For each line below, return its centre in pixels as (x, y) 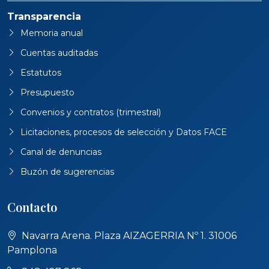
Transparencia (44, 16)
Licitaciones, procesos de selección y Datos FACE (124, 132)
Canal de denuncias (61, 152)
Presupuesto (47, 92)
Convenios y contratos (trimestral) (91, 112)
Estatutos (41, 72)
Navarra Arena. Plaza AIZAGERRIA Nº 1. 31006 (129, 235)
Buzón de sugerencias (67, 171)
